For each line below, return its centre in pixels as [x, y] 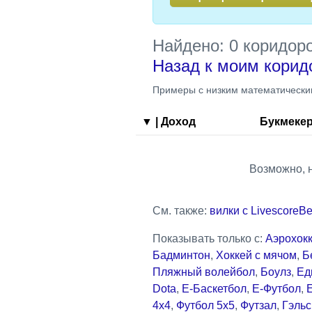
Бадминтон [181, 255]
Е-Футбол [276, 288]
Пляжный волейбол [204, 272]
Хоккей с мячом [256, 255]
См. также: [181, 210]
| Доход [174, 121]
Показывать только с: [209, 238]
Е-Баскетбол [214, 288]
